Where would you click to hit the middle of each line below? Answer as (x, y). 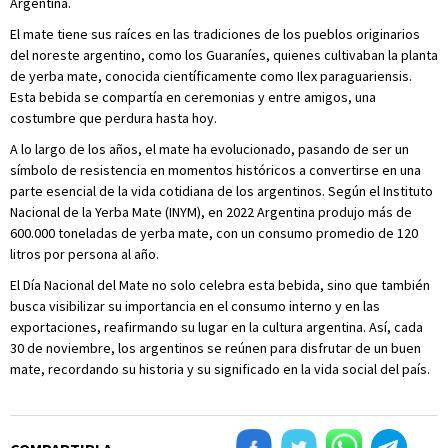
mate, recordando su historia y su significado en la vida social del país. (220, 369)
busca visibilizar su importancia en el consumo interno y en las (195, 306)
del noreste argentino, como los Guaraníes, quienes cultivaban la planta (224, 55)
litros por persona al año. (84, 254)
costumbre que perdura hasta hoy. (113, 118)
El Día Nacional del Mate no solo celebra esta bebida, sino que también (220, 285)
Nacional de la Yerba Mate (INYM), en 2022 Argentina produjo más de (211, 212)
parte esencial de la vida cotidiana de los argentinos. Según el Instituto (221, 191)
